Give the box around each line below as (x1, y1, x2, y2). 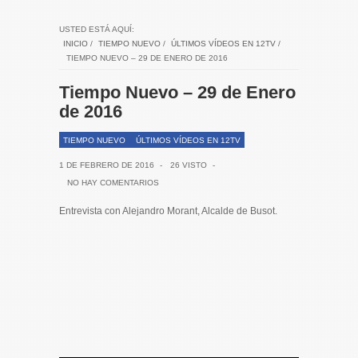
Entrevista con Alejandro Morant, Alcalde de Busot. (59, 205, 277, 217)
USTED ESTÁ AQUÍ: (59, 24, 134, 34)
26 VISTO (170, 160, 207, 169)
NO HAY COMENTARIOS (67, 177, 159, 187)
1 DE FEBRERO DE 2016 (59, 160, 154, 169)
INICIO (63, 38, 88, 48)
